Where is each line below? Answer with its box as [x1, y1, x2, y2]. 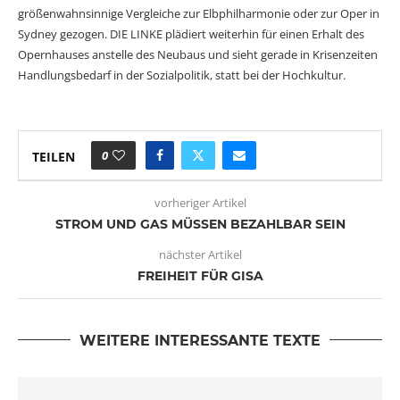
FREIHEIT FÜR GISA [137, 267, 263, 284]
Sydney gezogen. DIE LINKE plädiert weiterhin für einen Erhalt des [18, 25, 364, 42]
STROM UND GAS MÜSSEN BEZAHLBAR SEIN [54, 215, 346, 232]
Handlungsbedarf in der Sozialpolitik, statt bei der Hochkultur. [18, 66, 346, 83]
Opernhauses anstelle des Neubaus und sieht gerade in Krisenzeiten [18, 46, 378, 62]
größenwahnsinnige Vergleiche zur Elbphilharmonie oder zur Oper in [18, 4, 379, 21]
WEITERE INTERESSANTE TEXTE [79, 331, 321, 349]
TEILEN [32, 148, 75, 166]
